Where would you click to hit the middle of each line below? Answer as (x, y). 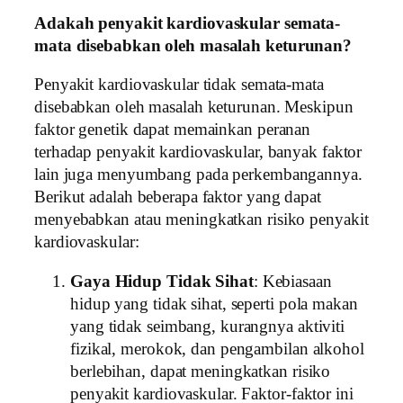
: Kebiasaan (292, 281)
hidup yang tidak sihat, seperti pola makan (214, 304)
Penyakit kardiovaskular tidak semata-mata (179, 85)
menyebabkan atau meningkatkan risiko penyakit (201, 220)
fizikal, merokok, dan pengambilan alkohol (217, 349)
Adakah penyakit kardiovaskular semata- (188, 23)
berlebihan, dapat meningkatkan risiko (201, 371)
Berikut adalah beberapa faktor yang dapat (178, 197)
